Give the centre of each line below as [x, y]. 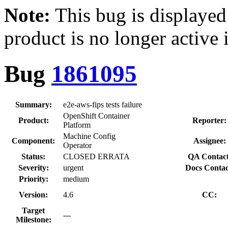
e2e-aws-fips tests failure [103, 104]
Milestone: [33, 219]
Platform [77, 125]
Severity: [33, 167]
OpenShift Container [96, 116]
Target [33, 210]
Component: [33, 140]
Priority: [33, 179]
